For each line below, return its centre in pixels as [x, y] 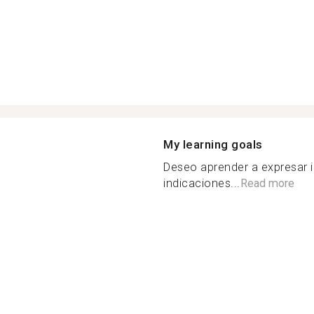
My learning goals [213, 144]
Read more [267, 183]
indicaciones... [202, 183]
